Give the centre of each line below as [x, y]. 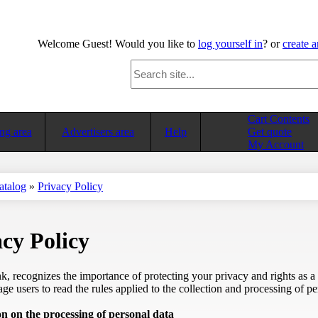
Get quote [270, 132]
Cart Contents [279, 119]
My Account [276, 144]
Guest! [97, 44]
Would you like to [155, 44]
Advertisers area [98, 132]
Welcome [60, 44]
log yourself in [230, 44]
